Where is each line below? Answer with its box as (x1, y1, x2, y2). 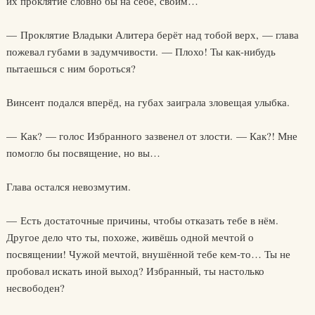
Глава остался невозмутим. (6, 179, 131, 193)
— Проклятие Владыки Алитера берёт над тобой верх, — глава (6, 27, 299, 41)
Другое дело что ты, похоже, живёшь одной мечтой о (6, 230, 254, 244)
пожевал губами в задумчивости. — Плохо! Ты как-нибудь (6, 44, 276, 58)
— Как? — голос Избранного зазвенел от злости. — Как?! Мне (6, 129, 297, 143)
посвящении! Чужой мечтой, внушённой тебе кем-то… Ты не (6, 247, 290, 261)
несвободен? (6, 281, 65, 295)
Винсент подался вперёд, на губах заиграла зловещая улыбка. (6, 95, 290, 109)
